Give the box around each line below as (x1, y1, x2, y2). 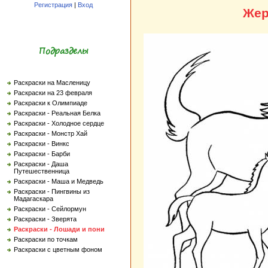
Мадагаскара (14, 195, 53, 202)
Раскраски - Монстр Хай (14, 130, 87, 137)
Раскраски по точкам (14, 236, 78, 243)
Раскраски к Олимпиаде (14, 99, 87, 106)
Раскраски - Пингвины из (14, 188, 90, 195)
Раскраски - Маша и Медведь (14, 178, 103, 185)
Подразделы (39, 44, 88, 58)
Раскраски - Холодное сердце (14, 120, 104, 127)
